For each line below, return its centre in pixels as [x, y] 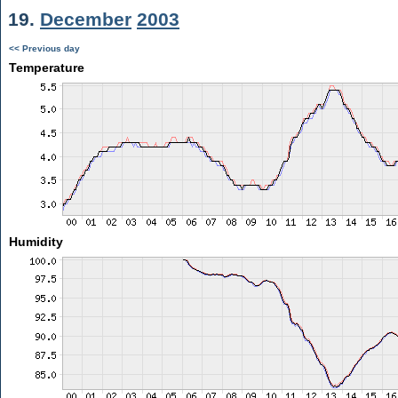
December [86, 19]
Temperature [46, 68]
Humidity [36, 242]
